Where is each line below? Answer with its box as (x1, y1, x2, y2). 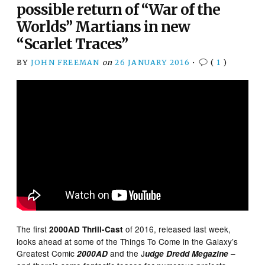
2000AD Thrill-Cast (49, 224, 124, 235)
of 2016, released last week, (123, 223, 231, 235)
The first (17, 223, 50, 235)
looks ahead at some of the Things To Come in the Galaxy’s (17, 235, 238, 248)
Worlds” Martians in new (17, 17, 190, 36)
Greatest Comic (17, 247, 77, 260)
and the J (108, 247, 146, 260)
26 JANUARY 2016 (115, 57, 190, 67)
